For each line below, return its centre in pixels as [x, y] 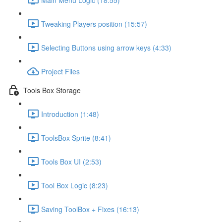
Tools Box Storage [52, 90]
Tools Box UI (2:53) [71, 161]
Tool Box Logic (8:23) [75, 185]
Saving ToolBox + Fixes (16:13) [90, 209]
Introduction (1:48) [70, 114]
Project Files [60, 71]
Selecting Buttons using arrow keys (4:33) [106, 47]
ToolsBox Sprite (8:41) [76, 138]
